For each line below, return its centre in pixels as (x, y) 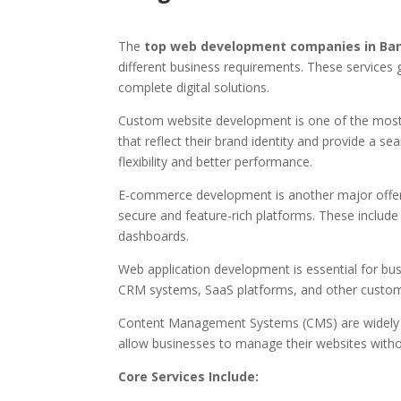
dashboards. (154, 236)
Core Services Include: (188, 377)
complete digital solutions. (194, 88)
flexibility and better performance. (215, 162)
